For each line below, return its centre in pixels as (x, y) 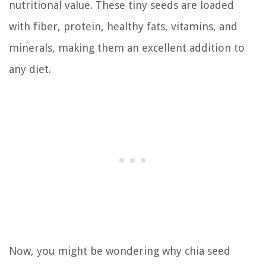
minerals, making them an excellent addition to (127, 47)
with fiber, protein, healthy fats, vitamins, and (123, 26)
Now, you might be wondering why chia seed (120, 251)
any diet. (30, 69)
